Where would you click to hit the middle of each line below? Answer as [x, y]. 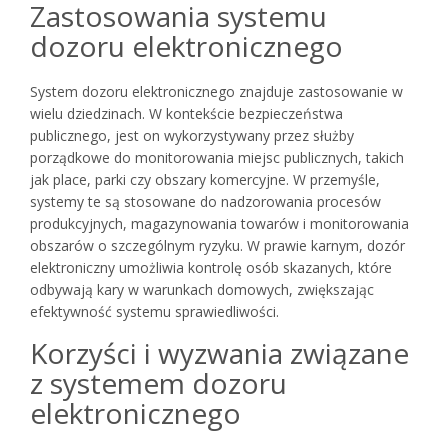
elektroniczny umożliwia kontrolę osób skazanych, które [211, 268]
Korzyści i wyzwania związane [219, 353]
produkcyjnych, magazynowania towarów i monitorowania [219, 224]
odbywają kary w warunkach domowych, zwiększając [202, 290]
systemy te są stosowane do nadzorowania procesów [205, 202]
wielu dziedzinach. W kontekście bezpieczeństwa [186, 114]
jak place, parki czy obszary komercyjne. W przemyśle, [205, 180]
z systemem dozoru [158, 383]
